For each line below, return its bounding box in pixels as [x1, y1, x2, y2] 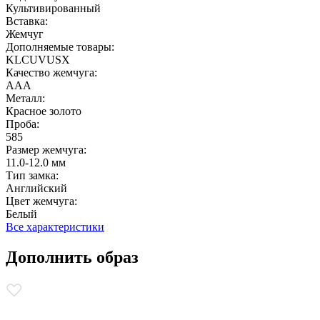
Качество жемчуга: [6, 66, 97, 79]
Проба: [6, 117, 39, 130]
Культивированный [6, 1, 104, 14]
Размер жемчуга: [6, 143, 86, 156]
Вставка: [6, 14, 48, 27]
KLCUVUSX [6, 53, 70, 66]
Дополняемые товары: [6, 40, 114, 53]
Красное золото [6, 104, 84, 117]
